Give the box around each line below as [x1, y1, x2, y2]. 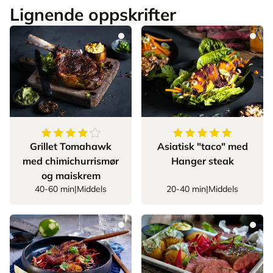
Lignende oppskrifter [10, 4, 176, 25]
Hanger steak [171, 155, 234, 167]
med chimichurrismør [23, 155, 119, 167]
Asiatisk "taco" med [157, 140, 248, 152]
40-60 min [35, 183, 74, 194]
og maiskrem [41, 169, 101, 182]
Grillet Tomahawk [30, 140, 112, 152]
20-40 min [166, 183, 206, 194]
